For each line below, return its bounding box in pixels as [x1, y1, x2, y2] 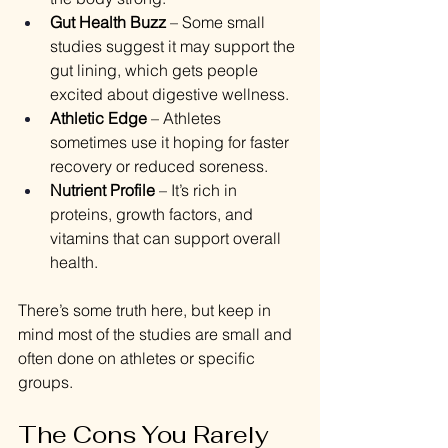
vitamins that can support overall [50, 228, 285, 249]
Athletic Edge [50, 108, 147, 129]
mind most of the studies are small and [18, 324, 296, 345]
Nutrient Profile [50, 180, 155, 201]
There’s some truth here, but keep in [18, 300, 275, 321]
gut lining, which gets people [50, 60, 262, 81]
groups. [18, 372, 73, 393]
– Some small [166, 12, 269, 33]
